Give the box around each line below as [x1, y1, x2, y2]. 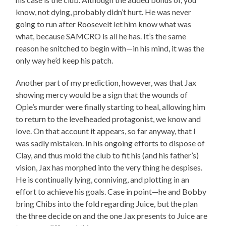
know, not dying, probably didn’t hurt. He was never [16, 7, 192, 17]
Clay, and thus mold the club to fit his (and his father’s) [16, 150, 199, 160]
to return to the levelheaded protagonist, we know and [16, 114, 201, 124]
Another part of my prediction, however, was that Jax [16, 77, 197, 87]
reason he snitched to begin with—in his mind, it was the [16, 43, 205, 53]
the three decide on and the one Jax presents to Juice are [16, 210, 208, 220]
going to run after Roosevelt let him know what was [16, 19, 192, 29]
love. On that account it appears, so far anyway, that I [16, 126, 196, 136]
